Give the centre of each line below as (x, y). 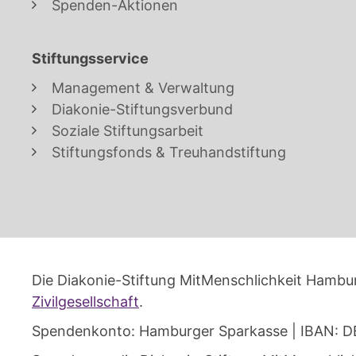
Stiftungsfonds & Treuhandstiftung (169, 152)
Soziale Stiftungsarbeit (128, 130)
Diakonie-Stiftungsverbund (142, 109)
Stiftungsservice (90, 58)
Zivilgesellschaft (85, 301)
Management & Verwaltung (143, 87)
